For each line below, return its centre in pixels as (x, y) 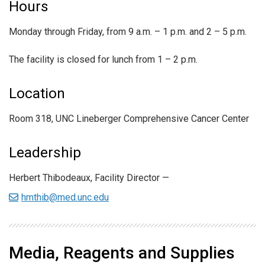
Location (37, 94)
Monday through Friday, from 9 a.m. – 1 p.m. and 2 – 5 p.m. (128, 31)
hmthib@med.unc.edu (65, 198)
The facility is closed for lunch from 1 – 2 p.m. (103, 60)
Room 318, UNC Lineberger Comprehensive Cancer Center (129, 119)
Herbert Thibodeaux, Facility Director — (89, 178)
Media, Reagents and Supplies (122, 253)
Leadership (45, 153)
